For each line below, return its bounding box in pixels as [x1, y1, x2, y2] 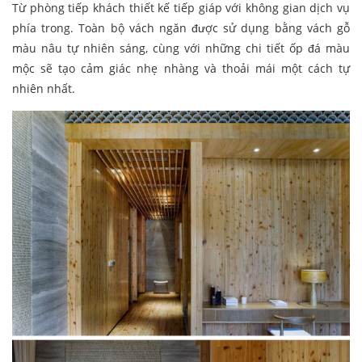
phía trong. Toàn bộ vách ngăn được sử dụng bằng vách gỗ [12, 19, 350, 36]
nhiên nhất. [12, 80, 75, 96]
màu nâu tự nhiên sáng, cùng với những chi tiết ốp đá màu [12, 40, 350, 56]
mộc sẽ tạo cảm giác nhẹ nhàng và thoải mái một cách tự [12, 60, 350, 76]
